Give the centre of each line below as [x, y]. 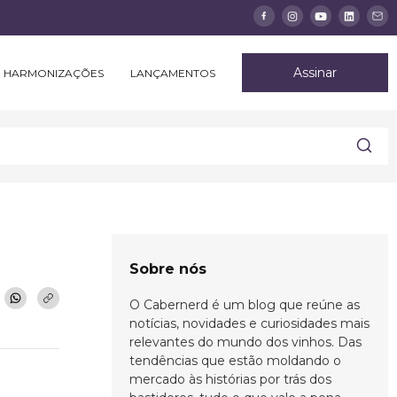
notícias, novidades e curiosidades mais [249, 324]
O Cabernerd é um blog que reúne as [245, 305]
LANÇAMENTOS [173, 74]
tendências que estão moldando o [235, 361]
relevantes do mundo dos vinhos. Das [245, 343]
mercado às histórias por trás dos [230, 380]
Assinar [315, 73]
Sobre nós [168, 269]
